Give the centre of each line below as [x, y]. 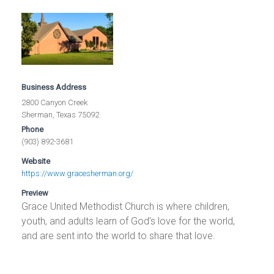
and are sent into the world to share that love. [119, 235]
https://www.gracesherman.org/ [78, 173]
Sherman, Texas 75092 [61, 114]
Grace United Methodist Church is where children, [126, 206]
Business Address [54, 87]
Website [36, 161]
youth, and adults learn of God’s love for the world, [128, 221]
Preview [35, 193]
